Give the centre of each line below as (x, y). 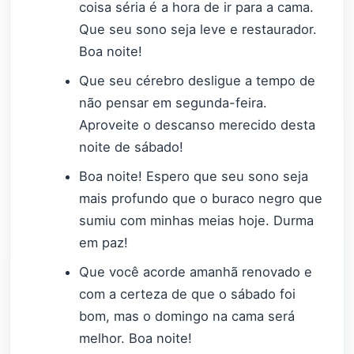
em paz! (104, 243)
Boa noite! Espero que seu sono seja (194, 177)
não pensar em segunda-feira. (173, 103)
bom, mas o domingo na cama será (187, 316)
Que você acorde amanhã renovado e (196, 272)
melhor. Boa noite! (136, 339)
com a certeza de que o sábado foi (188, 294)
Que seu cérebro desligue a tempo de (198, 81)
